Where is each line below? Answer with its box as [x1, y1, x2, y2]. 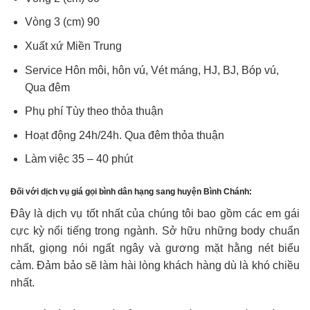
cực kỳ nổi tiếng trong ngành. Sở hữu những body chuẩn [10, 225, 300, 237]
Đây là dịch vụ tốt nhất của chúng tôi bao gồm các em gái [10, 208, 300, 220]
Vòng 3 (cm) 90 [24, 16, 100, 28]
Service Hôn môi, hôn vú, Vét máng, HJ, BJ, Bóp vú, [24, 64, 279, 76]
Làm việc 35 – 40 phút [24, 153, 133, 165]
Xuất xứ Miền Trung [24, 40, 122, 53]
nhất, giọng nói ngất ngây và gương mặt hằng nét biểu [10, 242, 300, 255]
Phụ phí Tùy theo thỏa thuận [24, 105, 163, 118]
